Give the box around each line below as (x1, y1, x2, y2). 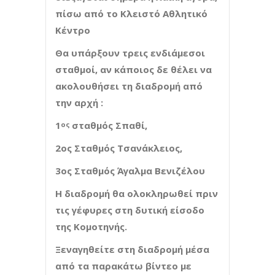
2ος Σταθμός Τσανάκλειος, (55, 141, 182, 154)
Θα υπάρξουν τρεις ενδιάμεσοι (55, 46, 205, 59)
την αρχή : (55, 96, 103, 109)
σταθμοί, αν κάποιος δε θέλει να (55, 63, 212, 76)
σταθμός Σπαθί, (72, 118, 147, 131)
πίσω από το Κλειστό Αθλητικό (55, 7, 207, 20)
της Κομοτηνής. (55, 220, 127, 233)
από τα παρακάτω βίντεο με (55, 259, 192, 272)
